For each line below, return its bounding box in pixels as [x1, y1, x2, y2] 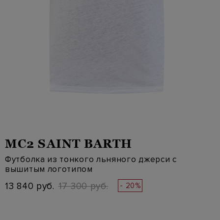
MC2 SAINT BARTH [5, 137, 133, 150]
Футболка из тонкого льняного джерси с [5, 154, 177, 165]
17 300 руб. [58, 181, 109, 192]
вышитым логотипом [5, 164, 93, 174]
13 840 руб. [5, 181, 55, 192]
